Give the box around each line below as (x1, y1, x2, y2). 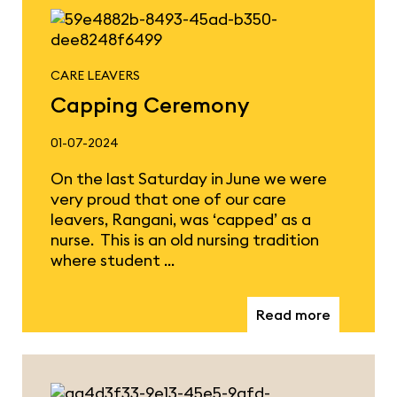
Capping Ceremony (50, 91, 249, 119)
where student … (50, 250, 175, 271)
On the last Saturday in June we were (50, 168, 327, 190)
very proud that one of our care (50, 189, 286, 210)
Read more (256, 306, 331, 324)
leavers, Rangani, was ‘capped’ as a (50, 209, 311, 230)
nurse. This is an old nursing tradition (50, 230, 319, 251)
